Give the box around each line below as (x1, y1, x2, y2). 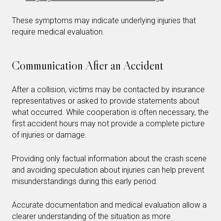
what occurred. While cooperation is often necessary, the (12, 107, 209, 117)
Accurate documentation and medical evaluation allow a (12, 200, 207, 210)
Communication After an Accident (12, 58, 163, 73)
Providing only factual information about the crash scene (12, 153, 207, 163)
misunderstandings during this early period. (12, 176, 158, 186)
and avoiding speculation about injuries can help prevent (12, 165, 204, 175)
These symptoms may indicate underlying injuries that (12, 15, 196, 25)
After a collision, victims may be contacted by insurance (12, 84, 205, 94)
